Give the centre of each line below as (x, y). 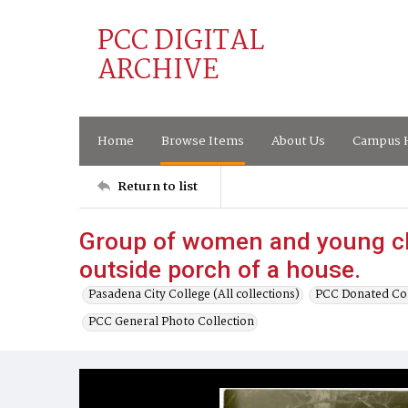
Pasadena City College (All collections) (194, 295)
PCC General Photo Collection (171, 322)
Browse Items (203, 141)
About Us (298, 141)
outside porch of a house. (220, 269)
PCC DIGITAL (181, 42)
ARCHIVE (158, 71)
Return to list (158, 186)
